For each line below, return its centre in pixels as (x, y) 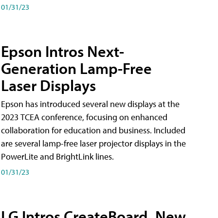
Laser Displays (48, 85)
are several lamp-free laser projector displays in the (93, 143)
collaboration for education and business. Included (93, 130)
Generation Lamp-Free (76, 68)
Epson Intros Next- (63, 51)
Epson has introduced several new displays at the (90, 104)
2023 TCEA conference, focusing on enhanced (84, 117)
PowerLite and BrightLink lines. (57, 156)
